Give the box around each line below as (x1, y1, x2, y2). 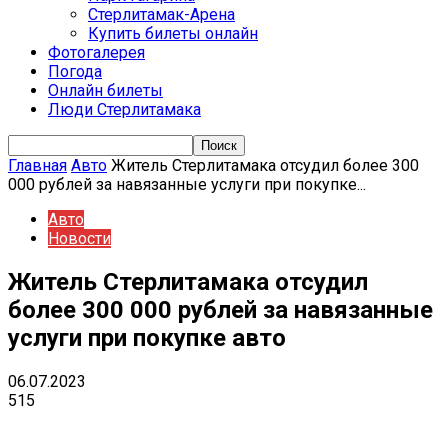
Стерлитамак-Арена (88, 5, 235, 24)
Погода (48, 62, 102, 81)
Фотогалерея (48, 43, 145, 62)
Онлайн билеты (48, 81, 163, 100)
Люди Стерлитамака (48, 100, 201, 119)
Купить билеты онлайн (88, 24, 258, 43)
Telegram (124, 422, 176, 438)
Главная (8, 156, 67, 175)
